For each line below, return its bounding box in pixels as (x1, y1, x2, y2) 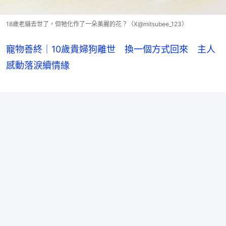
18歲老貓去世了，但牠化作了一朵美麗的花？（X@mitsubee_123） (6, 20, 188, 28)
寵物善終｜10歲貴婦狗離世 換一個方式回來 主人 (6, 43, 215, 54)
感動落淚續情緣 (6, 60, 70, 71)
